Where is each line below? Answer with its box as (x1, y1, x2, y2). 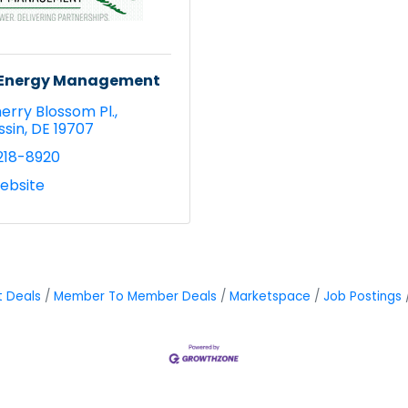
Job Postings (322, 287, 402, 305)
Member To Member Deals (53, 287, 217, 305)
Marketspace (229, 287, 311, 305)
